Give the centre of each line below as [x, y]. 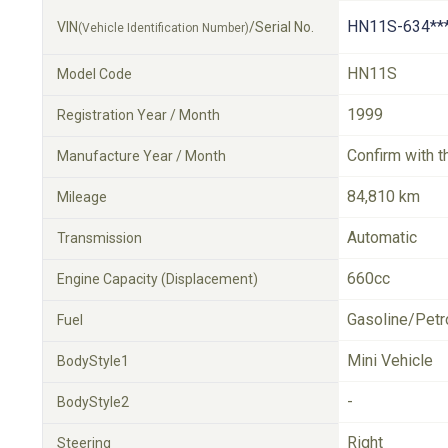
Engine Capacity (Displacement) [157, 279]
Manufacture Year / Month [141, 156]
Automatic [382, 237]
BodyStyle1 [93, 361]
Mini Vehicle [390, 360]
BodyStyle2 [93, 402]
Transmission [99, 238]
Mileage [82, 197]
